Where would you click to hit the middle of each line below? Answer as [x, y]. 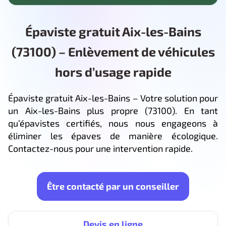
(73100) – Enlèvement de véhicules [113, 51]
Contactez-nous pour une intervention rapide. [100, 148]
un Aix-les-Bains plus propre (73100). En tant [113, 110]
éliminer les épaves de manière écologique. [113, 135]
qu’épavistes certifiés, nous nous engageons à [113, 123]
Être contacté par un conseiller [113, 186]
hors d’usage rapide [113, 71]
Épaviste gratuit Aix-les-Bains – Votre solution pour [113, 98]
